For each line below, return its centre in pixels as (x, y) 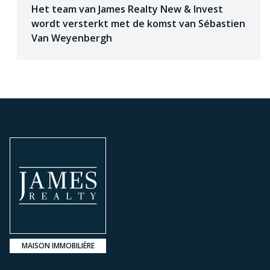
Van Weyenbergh (72, 38)
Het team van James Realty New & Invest (127, 9)
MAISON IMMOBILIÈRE (58, 245)
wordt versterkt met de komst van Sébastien (138, 23)
